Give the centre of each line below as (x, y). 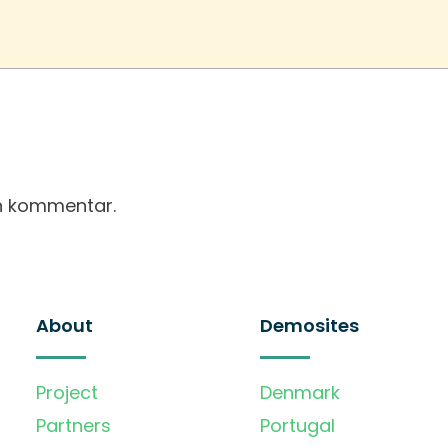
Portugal (297, 426)
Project (67, 393)
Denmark (300, 393)
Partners (73, 426)
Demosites (309, 326)
